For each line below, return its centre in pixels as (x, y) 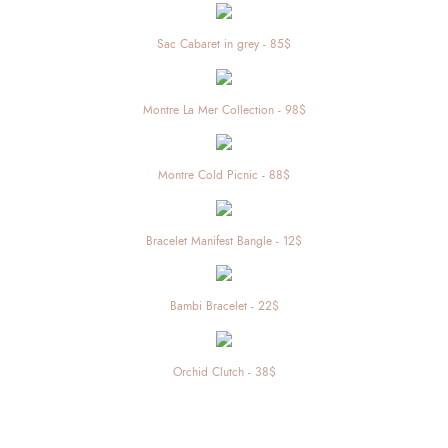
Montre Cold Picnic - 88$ (224, 175)
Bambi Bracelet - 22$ (224, 306)
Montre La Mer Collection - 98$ (224, 109)
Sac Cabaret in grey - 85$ (224, 44)
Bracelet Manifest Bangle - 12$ (224, 240)
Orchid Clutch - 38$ (224, 371)
